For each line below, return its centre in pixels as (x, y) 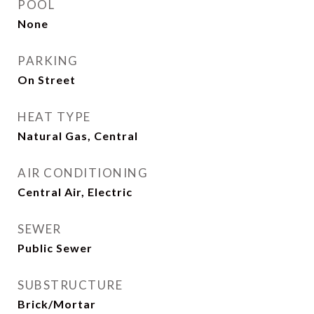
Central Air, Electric (75, 192)
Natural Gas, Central (78, 136)
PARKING (48, 61)
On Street (47, 80)
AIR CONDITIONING (83, 173)
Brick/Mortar (57, 304)
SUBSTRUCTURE (70, 285)
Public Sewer (55, 248)
